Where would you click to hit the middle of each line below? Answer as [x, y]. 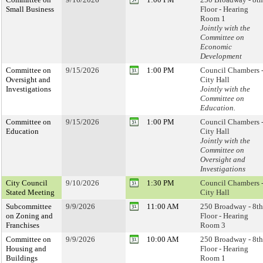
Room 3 [213, 225]
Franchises [23, 225]
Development [221, 56]
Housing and [26, 249]
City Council [27, 183]
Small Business [30, 9]
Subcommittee [29, 206]
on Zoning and [29, 216]
